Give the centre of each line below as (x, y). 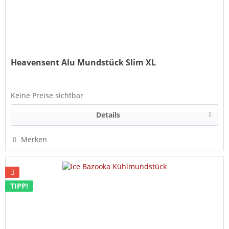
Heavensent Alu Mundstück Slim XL (84, 63)
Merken (34, 140)
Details (108, 115)
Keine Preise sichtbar (47, 96)
